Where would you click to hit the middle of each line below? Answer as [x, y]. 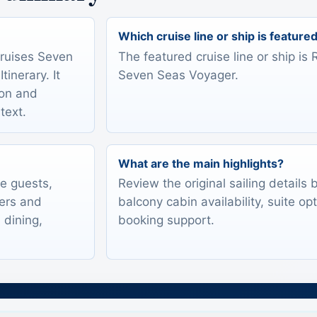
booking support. [166, 220]
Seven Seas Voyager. [178, 75]
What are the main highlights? [201, 163]
